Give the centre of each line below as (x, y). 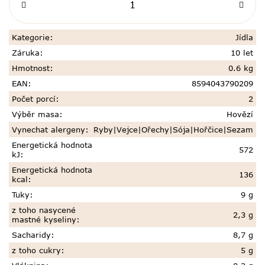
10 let (242, 53)
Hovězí (240, 114)
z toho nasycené (44, 210)
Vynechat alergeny (49, 130)
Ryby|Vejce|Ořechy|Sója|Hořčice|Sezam (173, 130)
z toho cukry (36, 251)
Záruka (26, 53)
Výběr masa (35, 114)
